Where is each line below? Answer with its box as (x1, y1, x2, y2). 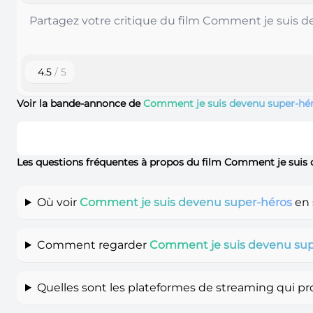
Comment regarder (36, 238, 150, 252)
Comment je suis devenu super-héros (79, 195, 292, 209)
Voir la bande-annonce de (17, 96, 143, 110)
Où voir (36, 195, 80, 209)
